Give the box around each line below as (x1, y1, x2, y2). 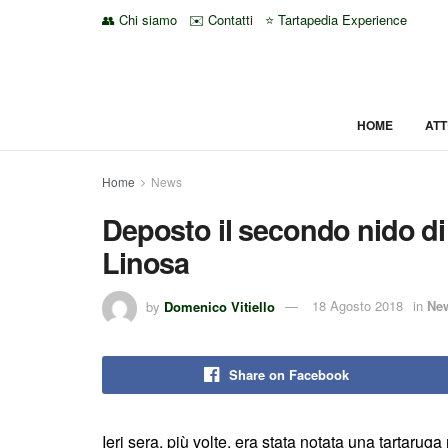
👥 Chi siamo (102, 10, 177, 29)
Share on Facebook (228, 364, 349, 384)
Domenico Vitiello (164, 296, 275, 316)
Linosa (102, 242, 190, 283)
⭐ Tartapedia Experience (265, 10, 407, 29)
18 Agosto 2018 (312, 296, 403, 316)
